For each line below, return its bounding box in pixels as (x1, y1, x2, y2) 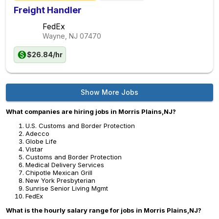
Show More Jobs (81, 88, 138, 96)
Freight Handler (14, 5, 82, 15)
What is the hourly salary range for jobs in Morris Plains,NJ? (6, 206, 201, 214)
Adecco (25, 130, 49, 137)
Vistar (25, 145, 43, 153)
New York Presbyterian (25, 176, 95, 184)
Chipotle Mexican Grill (25, 169, 92, 176)
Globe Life (25, 137, 57, 145)
